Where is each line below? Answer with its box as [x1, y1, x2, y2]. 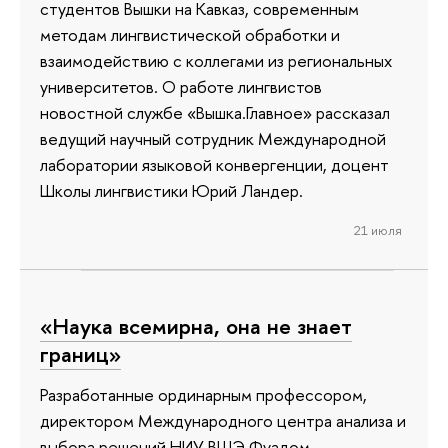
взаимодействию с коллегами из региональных [40, 49, 392, 73]
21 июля [353, 221, 402, 240]
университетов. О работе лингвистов [40, 75, 322, 99]
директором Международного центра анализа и [40, 408, 406, 432]
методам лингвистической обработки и [40, 23, 340, 47]
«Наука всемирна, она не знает [40, 311, 352, 342]
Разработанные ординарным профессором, [40, 382, 367, 406]
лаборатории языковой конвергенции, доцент [40, 153, 389, 177]
